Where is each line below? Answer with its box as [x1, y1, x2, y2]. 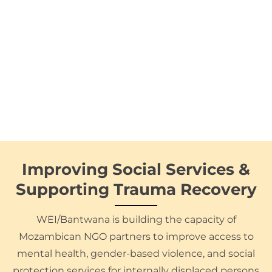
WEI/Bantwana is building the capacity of [36, 214, 236, 225]
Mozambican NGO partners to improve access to [18, 231, 254, 242]
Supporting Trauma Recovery [15, 180, 257, 199]
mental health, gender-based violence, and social [17, 248, 255, 259]
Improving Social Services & [22, 160, 250, 178]
